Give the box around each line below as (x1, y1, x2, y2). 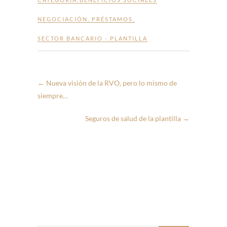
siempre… (37, 91, 68, 100)
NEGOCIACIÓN (37, 16, 88, 23)
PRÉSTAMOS (92, 16, 133, 23)
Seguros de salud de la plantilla (85, 114, 182, 123)
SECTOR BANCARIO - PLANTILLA (37, 35, 147, 42)
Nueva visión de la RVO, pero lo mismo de (45, 79, 177, 88)
